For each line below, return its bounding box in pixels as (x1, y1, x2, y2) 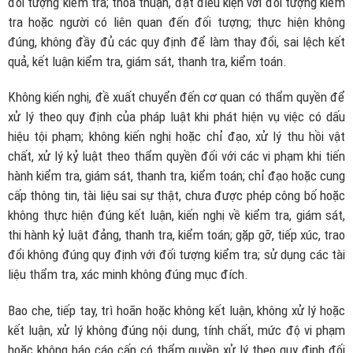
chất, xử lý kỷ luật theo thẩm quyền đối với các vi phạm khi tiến (8, 148, 345, 165)
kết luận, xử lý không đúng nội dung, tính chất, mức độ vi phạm (8, 321, 345, 338)
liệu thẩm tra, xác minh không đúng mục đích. (8, 266, 248, 283)
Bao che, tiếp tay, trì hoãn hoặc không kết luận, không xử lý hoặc (8, 302, 345, 318)
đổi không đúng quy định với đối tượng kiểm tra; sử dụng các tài (8, 247, 345, 263)
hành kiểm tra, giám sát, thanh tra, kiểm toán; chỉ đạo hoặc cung (8, 168, 345, 184)
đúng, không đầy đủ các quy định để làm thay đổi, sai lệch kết (8, 33, 345, 50)
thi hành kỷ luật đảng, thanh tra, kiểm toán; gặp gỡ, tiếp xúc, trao (8, 227, 345, 243)
